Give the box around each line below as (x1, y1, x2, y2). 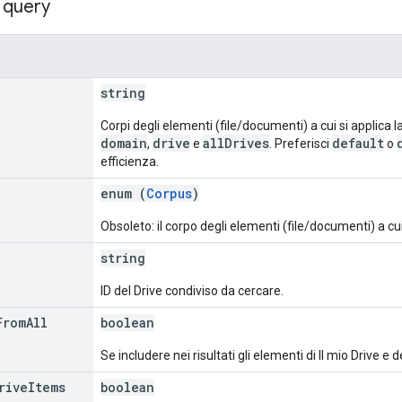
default (332, 134, 384, 152)
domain (100, 134, 147, 152)
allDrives (203, 134, 269, 152)
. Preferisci (269, 135, 332, 151)
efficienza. (100, 153, 159, 169)
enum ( (100, 184, 146, 202)
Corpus (146, 184, 192, 202)
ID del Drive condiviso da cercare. (100, 283, 284, 298)
